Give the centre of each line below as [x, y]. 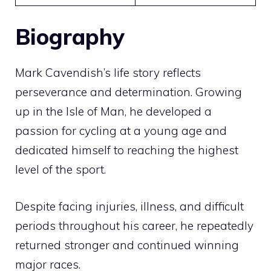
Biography [70, 37]
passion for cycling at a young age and [121, 131]
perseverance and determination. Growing [129, 92]
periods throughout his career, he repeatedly [134, 225]
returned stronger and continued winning [127, 245]
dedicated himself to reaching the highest [127, 150]
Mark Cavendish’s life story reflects [108, 73]
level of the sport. [60, 170]
